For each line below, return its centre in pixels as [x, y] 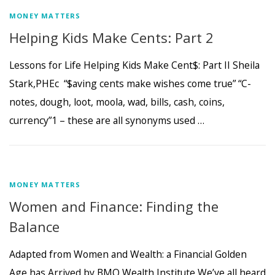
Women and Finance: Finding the [114, 206]
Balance [34, 226]
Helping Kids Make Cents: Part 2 [111, 37]
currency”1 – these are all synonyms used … [107, 120]
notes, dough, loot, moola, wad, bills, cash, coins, [117, 102]
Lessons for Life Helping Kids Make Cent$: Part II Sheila [134, 65]
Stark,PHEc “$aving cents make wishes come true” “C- [130, 83]
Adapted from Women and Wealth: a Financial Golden [128, 254]
